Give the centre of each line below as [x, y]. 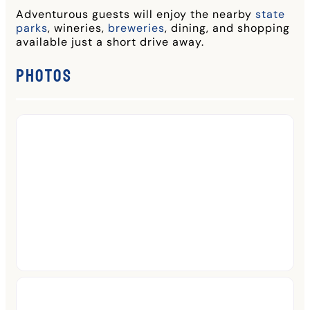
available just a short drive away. [110, 42]
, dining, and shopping [227, 28]
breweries [136, 28]
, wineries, [78, 28]
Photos [44, 76]
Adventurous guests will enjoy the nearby [136, 14]
